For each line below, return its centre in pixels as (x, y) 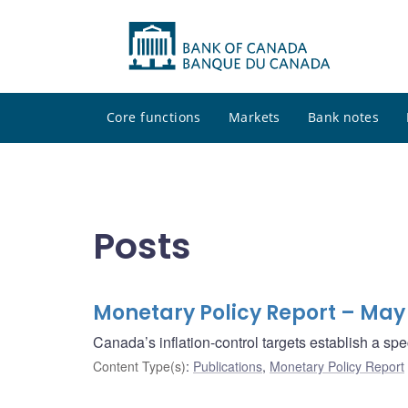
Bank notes (343, 117)
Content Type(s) (139, 367)
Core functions (154, 117)
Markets (254, 117)
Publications (228, 367)
